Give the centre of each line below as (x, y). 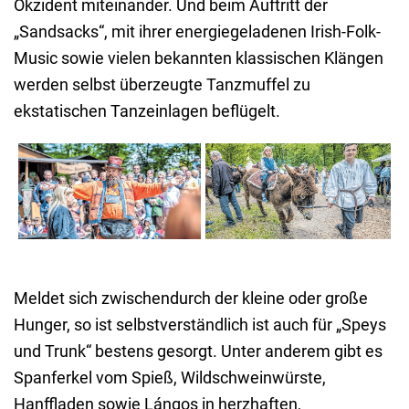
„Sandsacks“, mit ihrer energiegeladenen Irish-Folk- (197, 31)
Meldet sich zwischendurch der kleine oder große (191, 299)
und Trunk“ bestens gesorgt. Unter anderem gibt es (198, 351)
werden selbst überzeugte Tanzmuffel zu (162, 84)
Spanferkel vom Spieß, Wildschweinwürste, (170, 378)
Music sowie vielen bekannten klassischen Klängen (199, 58)
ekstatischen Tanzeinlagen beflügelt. (149, 110)
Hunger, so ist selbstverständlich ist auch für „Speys (200, 325)
